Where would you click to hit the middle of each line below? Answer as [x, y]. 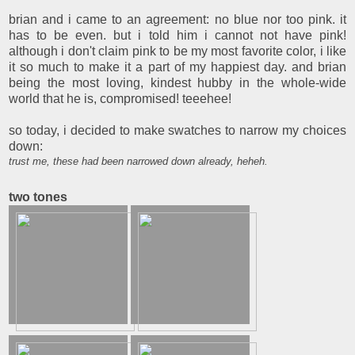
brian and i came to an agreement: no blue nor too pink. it [177, 19]
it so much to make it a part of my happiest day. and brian [177, 67]
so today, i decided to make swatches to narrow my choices [177, 130]
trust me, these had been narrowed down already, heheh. [138, 161]
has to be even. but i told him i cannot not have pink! [177, 35]
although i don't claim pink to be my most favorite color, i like [177, 51]
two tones [38, 197]
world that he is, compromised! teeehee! [120, 98]
